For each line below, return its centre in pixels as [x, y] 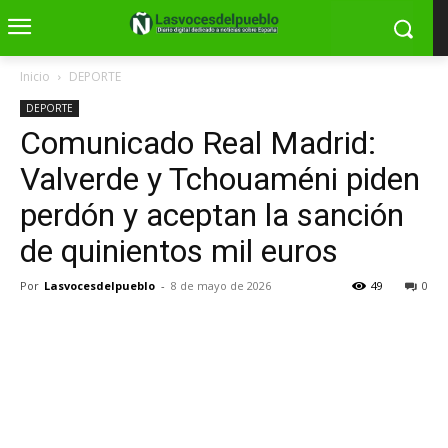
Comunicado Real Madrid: [198, 143]
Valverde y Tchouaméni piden [220, 179]
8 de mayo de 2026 [221, 285]
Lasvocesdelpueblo [99, 285]
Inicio [35, 76]
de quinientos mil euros [179, 251]
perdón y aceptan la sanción [212, 215]
